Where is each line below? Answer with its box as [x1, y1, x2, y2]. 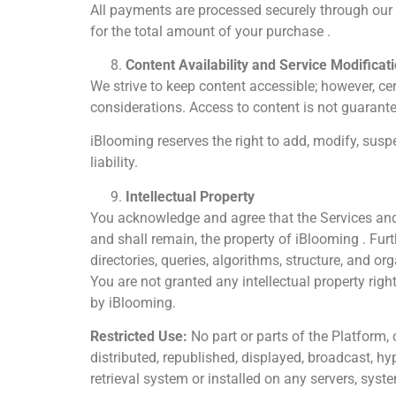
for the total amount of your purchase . [90, 22, 331, 40]
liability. [90, 154, 138, 171]
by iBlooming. [90, 293, 176, 311]
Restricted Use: [90, 328, 187, 346]
